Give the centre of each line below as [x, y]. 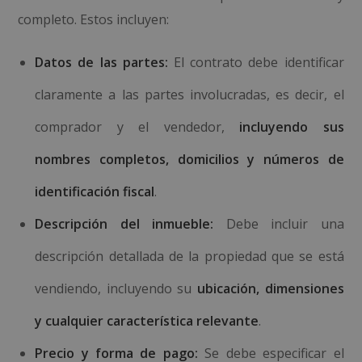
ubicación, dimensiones [271, 288]
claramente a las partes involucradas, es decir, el [189, 95]
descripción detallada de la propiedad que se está [189, 256]
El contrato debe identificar [256, 62]
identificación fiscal [95, 192]
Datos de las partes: [101, 62]
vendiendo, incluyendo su [116, 288]
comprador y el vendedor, [137, 127]
